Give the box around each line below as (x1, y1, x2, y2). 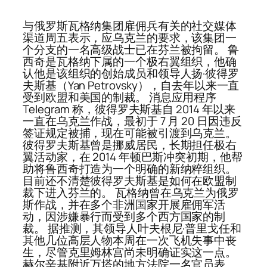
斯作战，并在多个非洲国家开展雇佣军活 (23, 197, 226, 213)
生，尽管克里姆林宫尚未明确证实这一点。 (23, 244, 237, 260)
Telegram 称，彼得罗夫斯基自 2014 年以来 (23, 101, 236, 117)
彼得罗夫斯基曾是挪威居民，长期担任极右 (23, 137, 237, 153)
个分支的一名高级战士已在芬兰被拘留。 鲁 (23, 42, 239, 58)
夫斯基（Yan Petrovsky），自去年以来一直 (23, 77, 240, 94)
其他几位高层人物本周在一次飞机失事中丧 (23, 232, 237, 249)
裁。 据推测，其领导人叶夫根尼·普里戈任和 (23, 221, 241, 237)
